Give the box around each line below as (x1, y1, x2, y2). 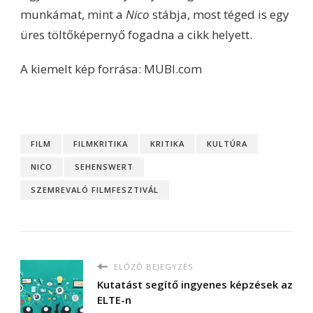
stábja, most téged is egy (150, 6, 289, 22)
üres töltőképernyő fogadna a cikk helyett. (20, 26, 255, 43)
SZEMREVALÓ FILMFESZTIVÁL (31, 184, 159, 195)
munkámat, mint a (20, 6, 126, 22)
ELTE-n (97, 292, 131, 307)
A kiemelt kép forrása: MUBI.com (20, 60, 202, 77)
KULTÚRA (207, 138, 247, 149)
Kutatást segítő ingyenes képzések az (97, 277, 293, 291)
